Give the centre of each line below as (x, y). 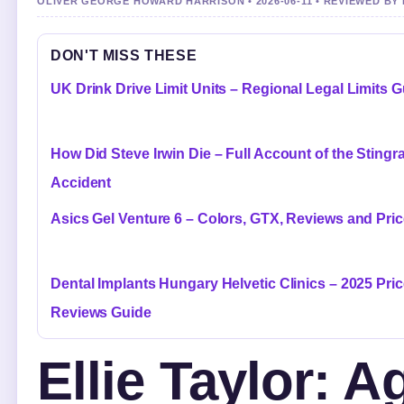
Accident (81, 182)
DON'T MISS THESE (124, 55)
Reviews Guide (101, 312)
